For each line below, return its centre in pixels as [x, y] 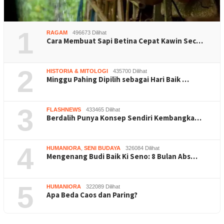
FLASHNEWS [64, 110]
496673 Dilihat [89, 33]
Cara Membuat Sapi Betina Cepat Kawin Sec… [125, 41]
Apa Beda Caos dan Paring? [92, 195]
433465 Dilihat [103, 110]
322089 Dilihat [103, 187]
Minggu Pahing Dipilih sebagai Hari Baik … [118, 79]
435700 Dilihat [130, 71]
